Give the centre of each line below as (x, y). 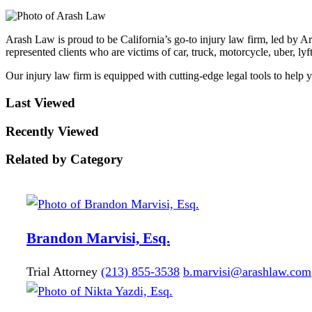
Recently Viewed (52, 131)
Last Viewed (40, 102)
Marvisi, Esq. (128, 238)
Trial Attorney (62, 272)
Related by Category (64, 159)
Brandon (55, 238)
